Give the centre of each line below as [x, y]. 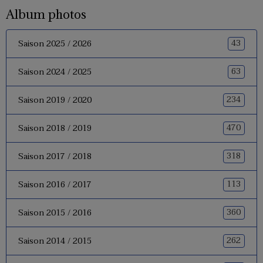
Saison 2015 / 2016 [55, 213]
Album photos [46, 14]
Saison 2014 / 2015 [55, 241]
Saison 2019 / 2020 [55, 100]
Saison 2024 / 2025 [55, 72]
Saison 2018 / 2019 [55, 128]
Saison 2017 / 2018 [55, 156]
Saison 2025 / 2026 [55, 43]
